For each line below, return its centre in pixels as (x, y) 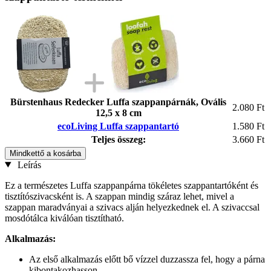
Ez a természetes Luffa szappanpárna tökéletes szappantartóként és (132, 185)
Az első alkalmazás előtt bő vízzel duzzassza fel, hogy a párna (147, 259)
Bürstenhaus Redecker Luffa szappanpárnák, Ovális (118, 102)
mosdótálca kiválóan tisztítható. (64, 218)
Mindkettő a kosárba (45, 153)
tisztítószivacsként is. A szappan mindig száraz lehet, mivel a (119, 196)
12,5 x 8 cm (118, 113)
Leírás (28, 165)
